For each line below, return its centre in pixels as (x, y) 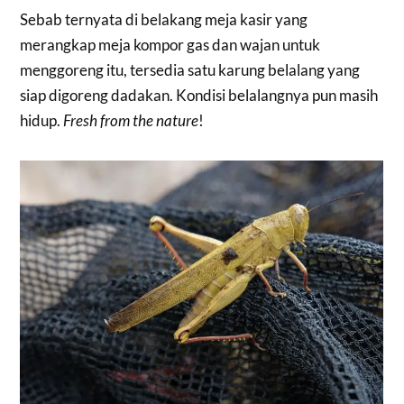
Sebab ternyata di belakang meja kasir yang (164, 20)
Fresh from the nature (131, 121)
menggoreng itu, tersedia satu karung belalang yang (190, 70)
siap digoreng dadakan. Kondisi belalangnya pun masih (199, 96)
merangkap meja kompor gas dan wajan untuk (170, 45)
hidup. (42, 121)
